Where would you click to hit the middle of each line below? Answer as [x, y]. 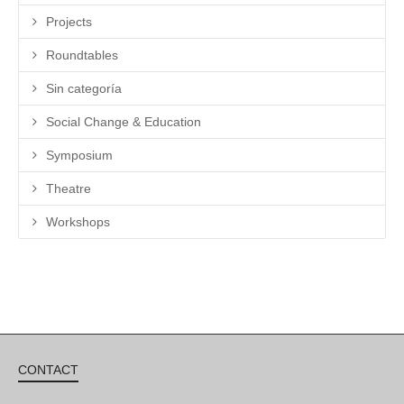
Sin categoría [84, 88]
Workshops [78, 221]
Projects [69, 21]
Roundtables [82, 55]
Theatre [69, 188]
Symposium [79, 155]
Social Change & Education [124, 121]
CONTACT [48, 369]
